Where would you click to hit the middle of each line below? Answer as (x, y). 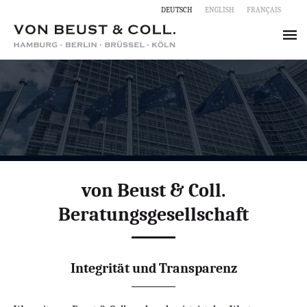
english (220, 9)
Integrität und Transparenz (153, 268)
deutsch (177, 9)
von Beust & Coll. (153, 190)
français (264, 9)
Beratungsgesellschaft (153, 214)
